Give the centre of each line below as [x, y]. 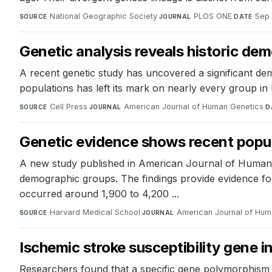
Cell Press [68, 107]
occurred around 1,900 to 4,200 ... [99, 194]
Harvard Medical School [95, 212]
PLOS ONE [213, 16]
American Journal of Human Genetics [194, 107]
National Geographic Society [103, 16]
